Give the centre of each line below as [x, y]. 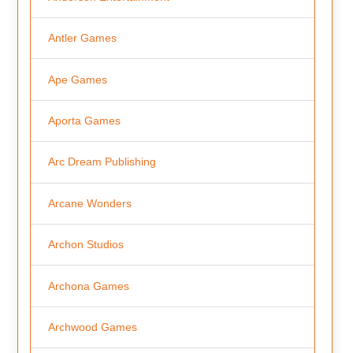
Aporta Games [84, 120]
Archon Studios [85, 245]
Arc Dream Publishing [102, 162]
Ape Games [77, 79]
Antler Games [82, 38]
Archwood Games [92, 327]
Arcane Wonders [89, 203]
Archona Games [88, 286]
